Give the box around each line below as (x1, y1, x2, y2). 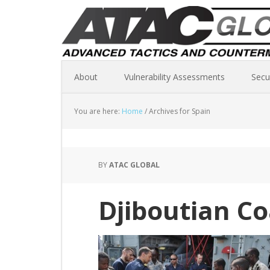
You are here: (74, 106, 122, 116)
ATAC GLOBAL (109, 160, 160, 170)
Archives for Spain (147, 106, 210, 116)
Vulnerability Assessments (124, 71, 225, 83)
